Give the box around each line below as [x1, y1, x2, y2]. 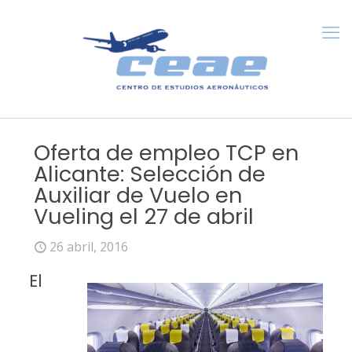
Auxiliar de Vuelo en [34, 181, 242, 210]
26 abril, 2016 [49, 238, 128, 255]
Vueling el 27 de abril [34, 202, 254, 231]
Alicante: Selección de [34, 159, 266, 189]
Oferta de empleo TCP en [34, 138, 299, 167]
